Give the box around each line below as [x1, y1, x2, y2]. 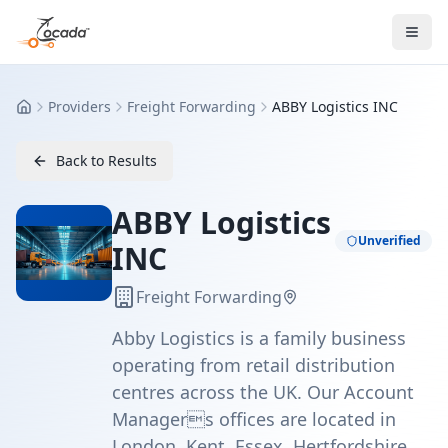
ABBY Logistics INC [272, 97, 398, 116]
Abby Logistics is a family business [112, 326, 406, 350]
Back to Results [56, 151, 157, 170]
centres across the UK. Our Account [112, 380, 414, 404]
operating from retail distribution [112, 353, 395, 377]
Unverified [358, 232, 421, 249]
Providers [48, 97, 111, 116]
